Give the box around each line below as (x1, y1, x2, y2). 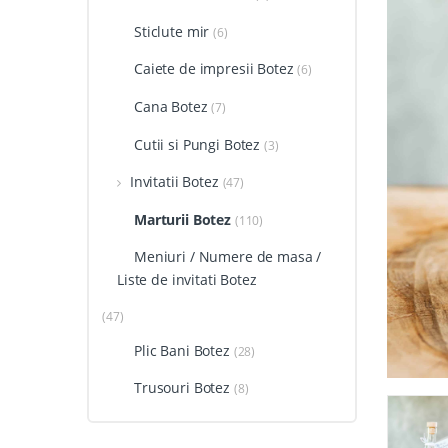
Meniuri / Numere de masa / (133, 247, 322, 267)
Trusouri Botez (133, 378, 231, 398)
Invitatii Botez (129, 172, 219, 192)
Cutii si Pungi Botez (133, 134, 261, 154)
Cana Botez (133, 96, 208, 116)
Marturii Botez (133, 209, 232, 229)
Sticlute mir (133, 21, 210, 41)
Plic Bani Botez (133, 340, 230, 360)
